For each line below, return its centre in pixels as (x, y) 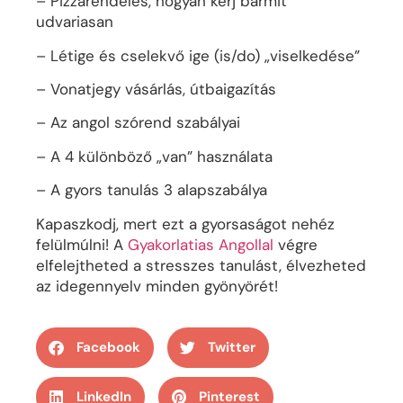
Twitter (232, 347)
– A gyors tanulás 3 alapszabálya (152, 190)
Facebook (108, 347)
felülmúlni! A (82, 244)
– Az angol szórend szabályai (138, 123)
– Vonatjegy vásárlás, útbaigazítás (156, 90)
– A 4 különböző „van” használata (154, 156)
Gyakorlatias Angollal (201, 244)
